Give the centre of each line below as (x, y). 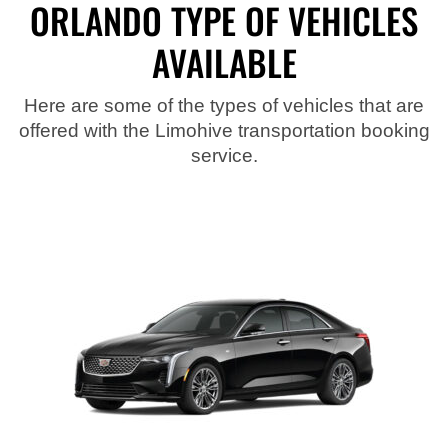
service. (224, 155)
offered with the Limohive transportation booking (224, 130)
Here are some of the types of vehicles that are (224, 105)
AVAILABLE (224, 61)
